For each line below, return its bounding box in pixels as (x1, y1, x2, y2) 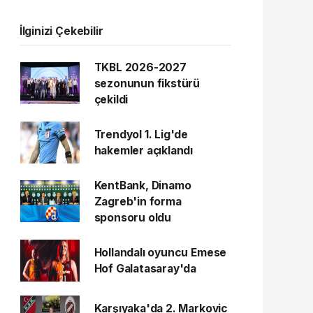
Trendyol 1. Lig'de (94, 127, 189, 141)
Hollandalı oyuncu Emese (94, 245, 227, 259)
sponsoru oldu (94, 210, 172, 224)
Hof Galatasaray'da (94, 261, 197, 275)
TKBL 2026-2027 (94, 60, 187, 74)
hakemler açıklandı (94, 143, 194, 157)
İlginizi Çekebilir (19, 24, 103, 38)
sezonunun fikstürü (94, 76, 201, 90)
